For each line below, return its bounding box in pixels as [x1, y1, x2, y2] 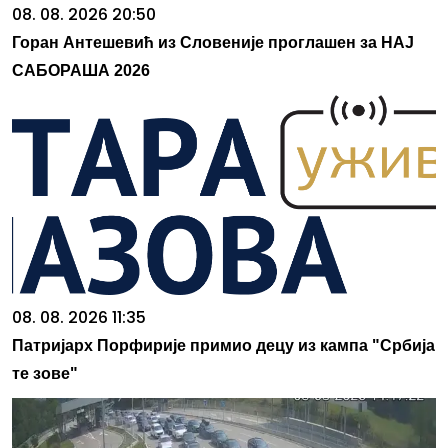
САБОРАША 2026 [12, 61, 150, 79]
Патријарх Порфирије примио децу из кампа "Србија [12, 336, 435, 354]
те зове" [12, 364, 78, 382]
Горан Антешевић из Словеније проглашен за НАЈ [12, 33, 414, 51]
